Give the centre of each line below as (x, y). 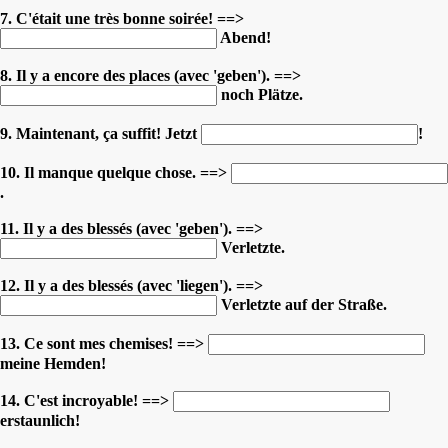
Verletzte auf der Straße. (302, 304)
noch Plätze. (260, 94)
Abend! (244, 37)
